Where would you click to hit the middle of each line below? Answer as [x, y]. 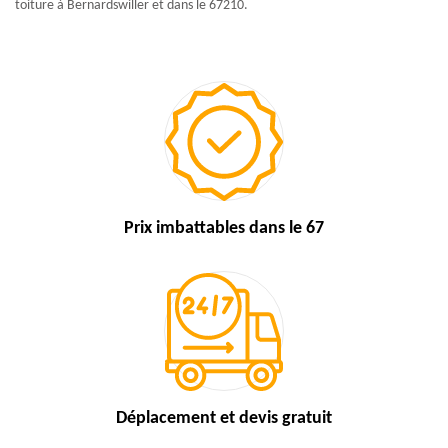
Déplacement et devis [199, 418]
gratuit [307, 418]
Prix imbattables [186, 228]
